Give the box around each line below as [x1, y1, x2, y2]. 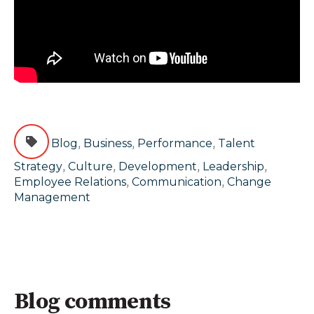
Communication [132, 175, 221, 189]
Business [83, 137, 132, 151]
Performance [137, 137, 212, 151]
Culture [68, 160, 113, 174]
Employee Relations [14, 175, 126, 189]
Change [227, 175, 271, 189]
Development [118, 160, 197, 174]
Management [14, 191, 90, 205]
